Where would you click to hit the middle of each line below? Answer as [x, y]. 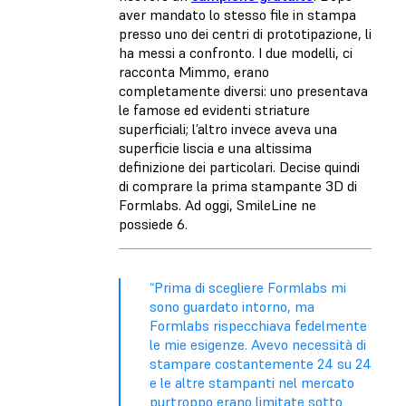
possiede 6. [153, 223]
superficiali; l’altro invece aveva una [228, 128]
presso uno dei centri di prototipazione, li [245, 33]
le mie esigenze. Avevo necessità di [258, 344]
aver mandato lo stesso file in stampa [237, 14]
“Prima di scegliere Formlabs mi [248, 287]
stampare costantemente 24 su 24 [261, 363]
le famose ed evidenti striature [214, 109]
